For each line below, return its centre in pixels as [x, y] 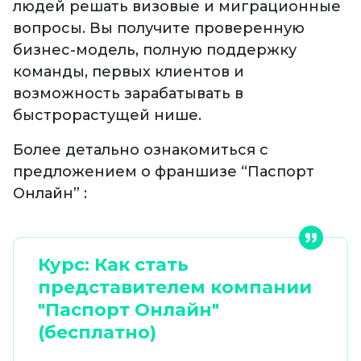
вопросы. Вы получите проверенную [159, 28]
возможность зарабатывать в [128, 93]
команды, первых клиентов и [129, 71]
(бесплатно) [97, 332]
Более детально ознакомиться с [141, 149]
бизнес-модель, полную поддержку [155, 50]
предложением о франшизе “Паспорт [164, 171]
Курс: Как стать [113, 264]
